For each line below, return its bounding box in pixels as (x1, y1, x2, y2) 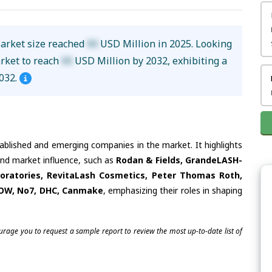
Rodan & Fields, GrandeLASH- (116, 154, 243, 166)
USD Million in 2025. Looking (98, 37, 233, 51)
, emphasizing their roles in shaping (103, 184, 242, 196)
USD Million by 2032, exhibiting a (72, 54, 228, 68)
